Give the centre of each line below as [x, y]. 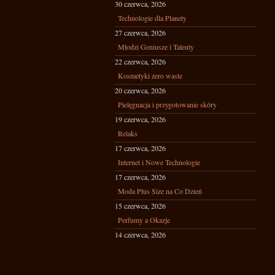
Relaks [128, 133]
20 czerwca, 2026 [140, 90]
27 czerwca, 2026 [140, 33]
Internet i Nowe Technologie [159, 162]
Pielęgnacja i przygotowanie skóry [167, 104]
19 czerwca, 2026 [140, 119]
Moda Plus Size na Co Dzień [160, 191]
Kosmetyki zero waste [150, 76]
